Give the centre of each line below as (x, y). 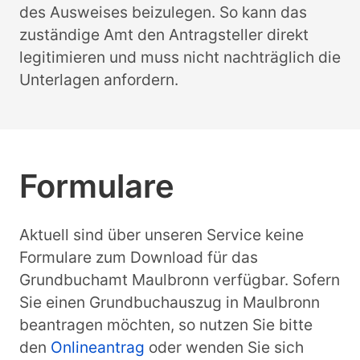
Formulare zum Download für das (139, 258)
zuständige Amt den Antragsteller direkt (164, 35)
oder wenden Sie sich (224, 348)
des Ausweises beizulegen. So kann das (163, 12)
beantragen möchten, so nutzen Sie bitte (166, 325)
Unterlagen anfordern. (99, 80)
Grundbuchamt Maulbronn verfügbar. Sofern (180, 280)
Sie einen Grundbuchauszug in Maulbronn (170, 303)
